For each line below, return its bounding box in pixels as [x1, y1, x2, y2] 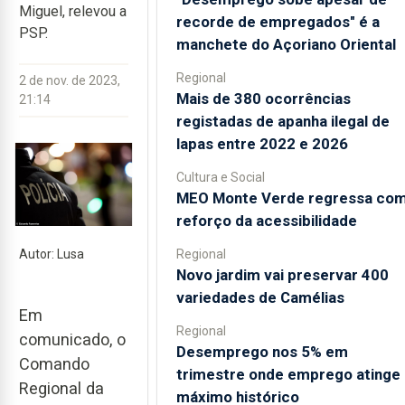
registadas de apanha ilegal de [175, 111, 390, 130]
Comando [19, 354, 89, 374]
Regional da [19, 379, 104, 399]
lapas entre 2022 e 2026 [175, 134, 348, 153]
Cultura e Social [175, 169, 265, 184]
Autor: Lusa [19, 246, 84, 261]
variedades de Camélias [175, 287, 344, 306]
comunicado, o [19, 330, 126, 350]
